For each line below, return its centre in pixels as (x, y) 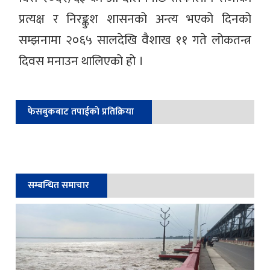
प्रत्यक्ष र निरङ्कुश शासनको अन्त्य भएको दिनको (135, 19)
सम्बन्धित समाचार (59, 185)
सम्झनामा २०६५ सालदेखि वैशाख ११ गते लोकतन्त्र (135, 40)
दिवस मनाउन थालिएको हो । (81, 61)
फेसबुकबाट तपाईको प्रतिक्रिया (81, 111)
